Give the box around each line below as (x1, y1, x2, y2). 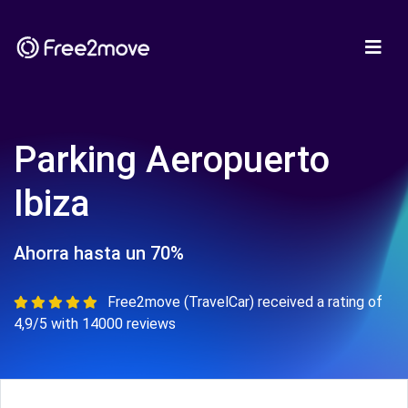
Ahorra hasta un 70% (14, 242, 184, 264)
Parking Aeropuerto (14, 138, 330, 181)
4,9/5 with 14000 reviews (14, 315, 176, 332)
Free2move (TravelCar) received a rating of (107, 293, 382, 311)
